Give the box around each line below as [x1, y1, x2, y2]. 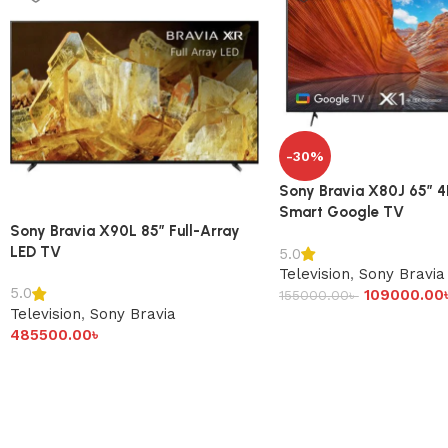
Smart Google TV [278, 203, 404, 222]
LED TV [10, 242, 61, 261]
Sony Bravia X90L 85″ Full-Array [10, 221, 240, 240]
